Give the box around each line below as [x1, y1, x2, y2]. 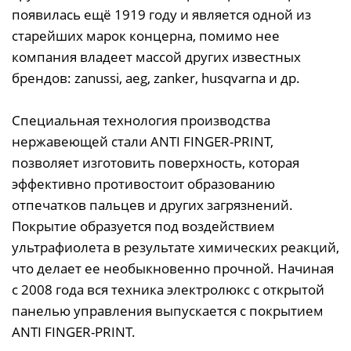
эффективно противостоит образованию [12, 174, 275, 193]
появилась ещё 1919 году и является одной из [12, 5, 311, 24]
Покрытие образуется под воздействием [12, 216, 275, 235]
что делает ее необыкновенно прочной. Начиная [12, 259, 334, 277]
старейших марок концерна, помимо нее [12, 26, 280, 45]
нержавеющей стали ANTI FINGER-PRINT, [12, 132, 273, 150]
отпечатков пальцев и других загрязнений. [12, 195, 293, 214]
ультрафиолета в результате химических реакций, [12, 237, 339, 256]
